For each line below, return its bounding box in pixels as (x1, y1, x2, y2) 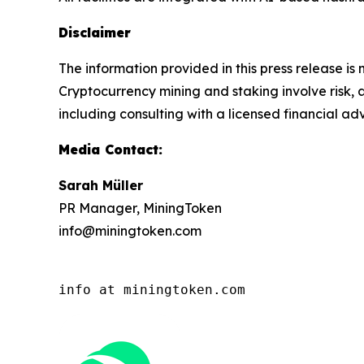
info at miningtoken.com (58, 282, 245, 298)
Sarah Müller (58, 177, 143, 194)
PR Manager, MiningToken (58, 200, 222, 217)
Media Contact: (58, 141, 162, 158)
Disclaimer (58, 24, 131, 41)
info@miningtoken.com (58, 223, 201, 240)
